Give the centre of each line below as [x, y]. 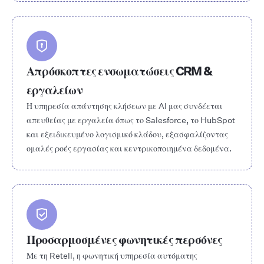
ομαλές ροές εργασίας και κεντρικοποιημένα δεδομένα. [129, 148]
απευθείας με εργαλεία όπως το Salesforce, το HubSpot [131, 120]
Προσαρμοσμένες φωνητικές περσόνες [125, 240]
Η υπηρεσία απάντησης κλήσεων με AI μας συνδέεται [125, 106]
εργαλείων [55, 90]
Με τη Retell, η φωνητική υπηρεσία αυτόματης [112, 256]
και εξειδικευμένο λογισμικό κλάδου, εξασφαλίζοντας [127, 134]
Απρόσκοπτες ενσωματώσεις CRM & [119, 71]
